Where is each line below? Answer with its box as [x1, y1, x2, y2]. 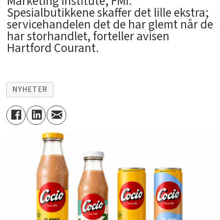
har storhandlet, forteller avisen [6, 27, 169, 46]
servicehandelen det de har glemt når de [6, 16, 213, 34]
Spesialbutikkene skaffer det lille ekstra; [6, 4, 209, 22]
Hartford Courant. [6, 39, 99, 57]
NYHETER [12, 84, 48, 95]
